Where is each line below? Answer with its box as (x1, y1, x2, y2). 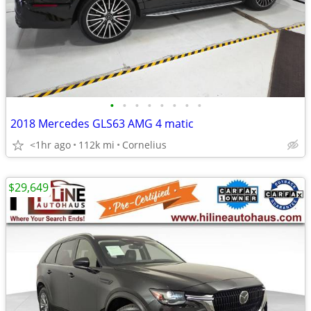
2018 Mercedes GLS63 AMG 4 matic (10, 116, 194, 131)
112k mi (78, 138, 115, 151)
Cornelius (122, 138, 167, 151)
